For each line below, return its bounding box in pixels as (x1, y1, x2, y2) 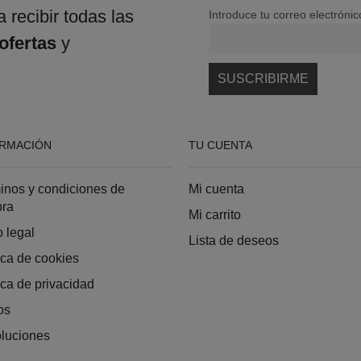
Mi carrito (189, 207, 241, 222)
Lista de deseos (189, 233, 279, 247)
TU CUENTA (189, 138, 252, 151)
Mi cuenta (189, 181, 244, 196)
